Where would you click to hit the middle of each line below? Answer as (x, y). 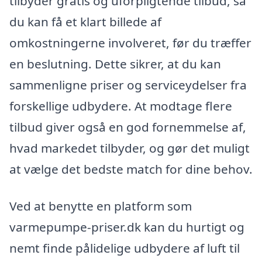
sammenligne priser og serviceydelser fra (128, 85)
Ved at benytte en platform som (101, 206)
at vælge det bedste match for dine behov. (131, 169)
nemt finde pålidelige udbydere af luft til (125, 248)
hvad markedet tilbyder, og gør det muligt (130, 148)
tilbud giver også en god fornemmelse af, (128, 127)
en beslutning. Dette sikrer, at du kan (115, 63)
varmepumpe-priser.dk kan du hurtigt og (127, 227)
